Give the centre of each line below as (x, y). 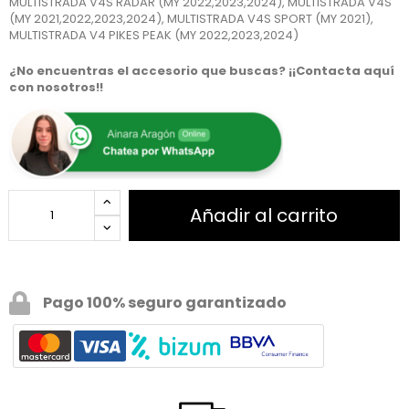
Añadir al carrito (264, 215)
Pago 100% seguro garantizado (163, 302)
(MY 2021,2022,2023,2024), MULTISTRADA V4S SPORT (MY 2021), (191, 19)
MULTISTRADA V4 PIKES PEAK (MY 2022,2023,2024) (153, 36)
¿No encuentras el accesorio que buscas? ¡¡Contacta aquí (201, 71)
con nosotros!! (56, 88)
